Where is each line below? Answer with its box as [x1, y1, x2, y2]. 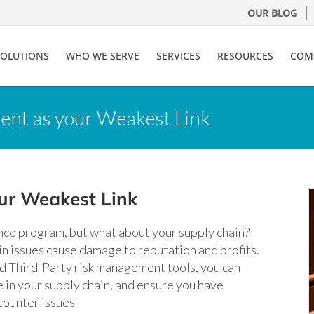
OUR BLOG [247, 6, 297, 20]
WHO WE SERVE [66, 48, 139, 62]
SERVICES [156, 48, 200, 62]
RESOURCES [217, 48, 273, 62]
